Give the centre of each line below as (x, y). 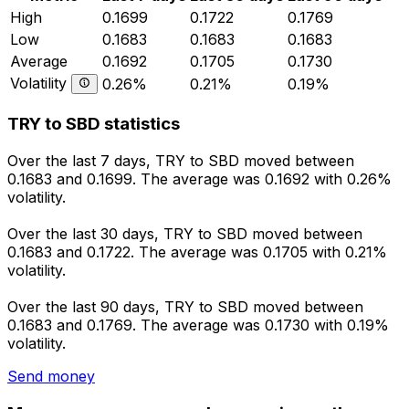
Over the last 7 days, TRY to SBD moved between (181, 161)
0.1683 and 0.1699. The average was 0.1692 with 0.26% (199, 179)
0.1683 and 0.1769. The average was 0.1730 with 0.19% (198, 325)
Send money (51, 377)
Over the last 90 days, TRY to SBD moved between (185, 307)
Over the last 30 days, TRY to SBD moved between (185, 234)
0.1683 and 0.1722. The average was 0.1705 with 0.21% (197, 252)
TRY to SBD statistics (94, 124)
